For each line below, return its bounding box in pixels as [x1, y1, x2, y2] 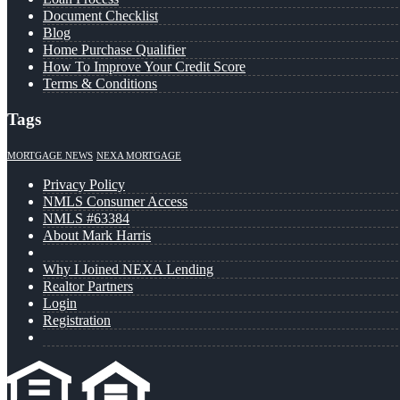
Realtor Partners [43, 278, 133, 294]
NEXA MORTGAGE [96, 150, 181, 161]
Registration [43, 312, 111, 328]
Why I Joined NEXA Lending [43, 261, 213, 277]
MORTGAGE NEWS [7, 150, 93, 161]
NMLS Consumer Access [43, 193, 187, 209]
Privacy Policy [43, 176, 125, 192]
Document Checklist [43, 8, 158, 24]
